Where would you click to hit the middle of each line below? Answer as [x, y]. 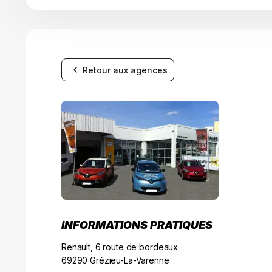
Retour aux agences [125, 70]
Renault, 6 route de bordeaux [120, 247]
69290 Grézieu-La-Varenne [115, 260]
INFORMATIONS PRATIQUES [137, 225]
